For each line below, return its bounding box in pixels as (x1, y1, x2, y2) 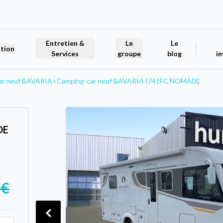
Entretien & (45, 39, 85, 48)
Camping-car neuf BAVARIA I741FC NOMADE (57, 76, 201, 85)
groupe (117, 49, 141, 58)
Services (51, 49, 79, 58)
